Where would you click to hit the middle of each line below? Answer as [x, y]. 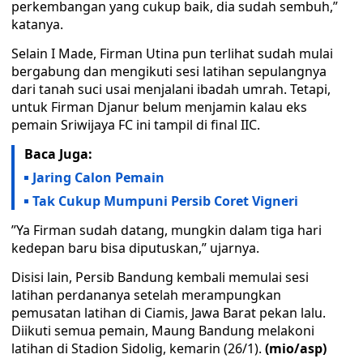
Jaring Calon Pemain [98, 177]
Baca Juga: [58, 154]
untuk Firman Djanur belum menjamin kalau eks [159, 107]
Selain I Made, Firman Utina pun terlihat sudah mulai [172, 53]
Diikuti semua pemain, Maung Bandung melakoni [163, 331]
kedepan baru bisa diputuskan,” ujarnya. [135, 248]
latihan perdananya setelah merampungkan [146, 295]
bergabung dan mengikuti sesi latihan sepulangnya [169, 71]
